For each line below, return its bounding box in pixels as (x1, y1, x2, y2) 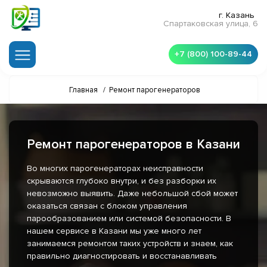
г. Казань (219, 10, 254, 21)
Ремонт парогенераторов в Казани (27, 136, 240, 153)
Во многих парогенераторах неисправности (27, 163, 203, 174)
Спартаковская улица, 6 (163, 18, 258, 29)
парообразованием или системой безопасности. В (27, 213, 231, 224)
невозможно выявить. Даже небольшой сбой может (27, 188, 238, 199)
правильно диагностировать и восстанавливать (27, 251, 217, 262)
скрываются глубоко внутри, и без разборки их (27, 176, 216, 187)
